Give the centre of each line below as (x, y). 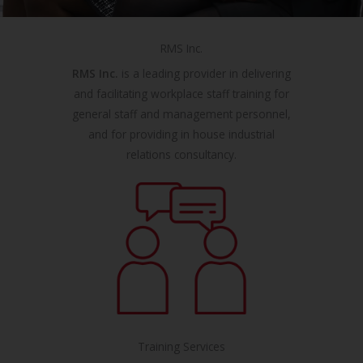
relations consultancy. (181, 154)
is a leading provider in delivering (205, 73)
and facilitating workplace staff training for (181, 93)
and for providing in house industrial (181, 134)
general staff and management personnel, (181, 113)
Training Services (181, 346)
